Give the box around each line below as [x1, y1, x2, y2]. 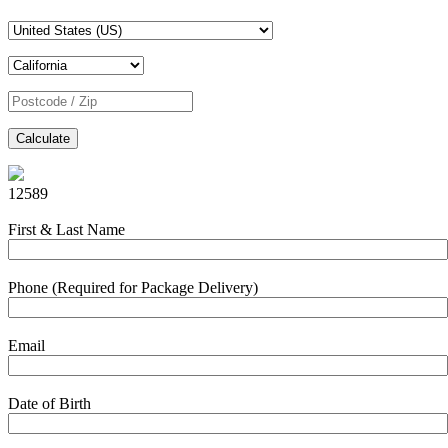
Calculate [16, 130, 70, 146]
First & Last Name [8, 221, 125, 239]
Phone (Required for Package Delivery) [8, 279, 258, 297]
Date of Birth [8, 394, 91, 412]
